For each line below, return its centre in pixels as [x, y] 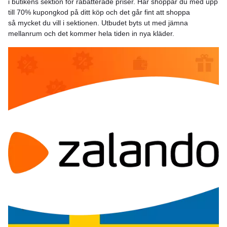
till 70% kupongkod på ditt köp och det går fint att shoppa [99, 12]
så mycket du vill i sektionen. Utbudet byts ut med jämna [98, 23]
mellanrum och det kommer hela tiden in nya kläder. [91, 33]
